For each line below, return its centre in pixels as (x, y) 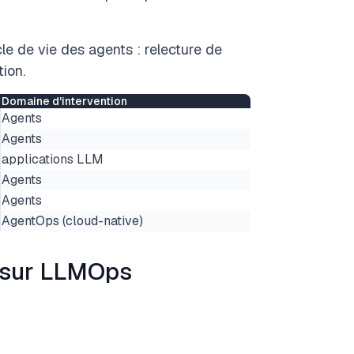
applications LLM (53, 159)
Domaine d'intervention (64, 101)
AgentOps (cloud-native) (72, 221)
